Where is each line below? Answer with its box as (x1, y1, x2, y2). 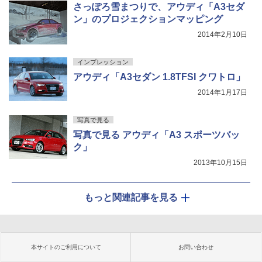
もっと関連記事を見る (84, 192, 178, 202)
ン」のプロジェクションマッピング (73, 13, 223, 24)
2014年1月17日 (198, 88, 247, 96)
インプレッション (77, 58, 129, 65)
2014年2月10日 (198, 30, 247, 39)
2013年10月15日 (194, 158, 247, 167)
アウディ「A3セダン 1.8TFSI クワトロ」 (73, 71, 245, 82)
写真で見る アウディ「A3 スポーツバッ (73, 129, 240, 140)
